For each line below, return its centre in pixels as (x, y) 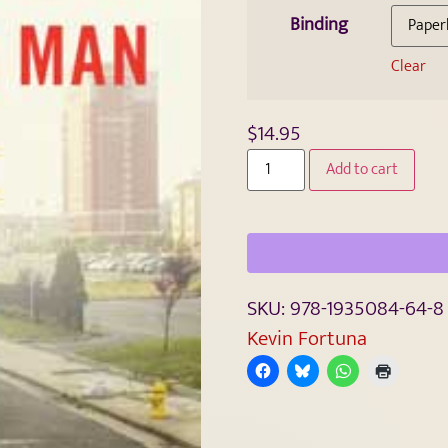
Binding (318, 24)
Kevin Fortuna (306, 338)
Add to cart (361, 169)
